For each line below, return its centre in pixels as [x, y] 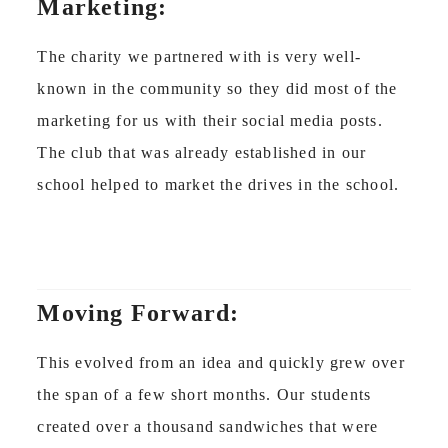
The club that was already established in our [202, 152]
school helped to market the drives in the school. [218, 184]
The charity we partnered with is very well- [199, 56]
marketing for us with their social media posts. [210, 120]
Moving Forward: [142, 312]
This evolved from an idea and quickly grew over [221, 362]
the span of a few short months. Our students [204, 394]
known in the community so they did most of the [217, 88]
